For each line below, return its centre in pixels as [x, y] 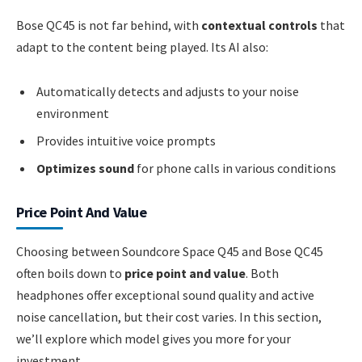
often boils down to [70, 274]
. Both [262, 274]
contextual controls [259, 25]
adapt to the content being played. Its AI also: [142, 46]
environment [73, 114]
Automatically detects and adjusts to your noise [168, 92]
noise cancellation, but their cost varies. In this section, [169, 317]
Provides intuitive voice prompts [126, 141]
